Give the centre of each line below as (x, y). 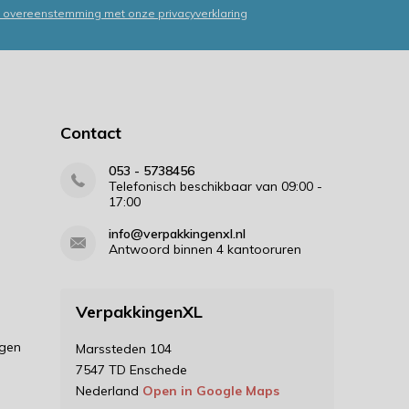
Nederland (109, 391)
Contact (90, 133)
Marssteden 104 (123, 349)
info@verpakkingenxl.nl (177, 234)
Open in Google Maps (210, 391)
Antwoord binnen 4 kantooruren (204, 249)
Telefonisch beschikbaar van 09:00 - (215, 186)
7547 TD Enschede (131, 370)
